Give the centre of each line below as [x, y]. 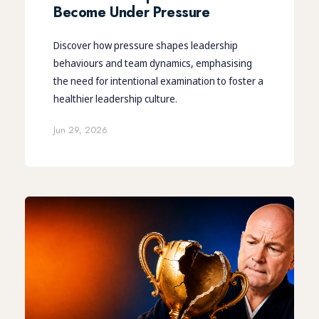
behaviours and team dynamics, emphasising [153, 63]
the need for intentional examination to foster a [158, 80]
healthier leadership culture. [115, 98]
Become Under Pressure [132, 12]
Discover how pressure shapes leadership [146, 45]
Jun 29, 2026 [80, 130]
